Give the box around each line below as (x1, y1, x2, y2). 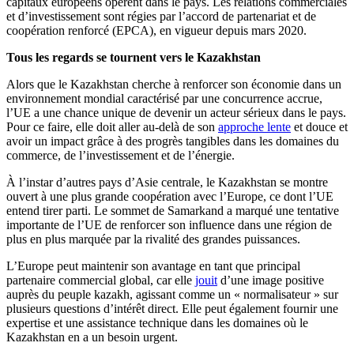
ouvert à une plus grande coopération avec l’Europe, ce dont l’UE (6, 190, 333, 204)
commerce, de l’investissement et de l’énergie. (6, 149, 235, 163)
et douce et (291, 120, 348, 134)
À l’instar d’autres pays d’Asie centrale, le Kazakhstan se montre (6, 175, 328, 190)
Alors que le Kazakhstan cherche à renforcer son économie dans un (6, 77, 341, 92)
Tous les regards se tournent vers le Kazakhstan (6, 51, 261, 65)
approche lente (218, 120, 291, 134)
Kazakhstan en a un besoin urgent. (6, 330, 178, 345)
